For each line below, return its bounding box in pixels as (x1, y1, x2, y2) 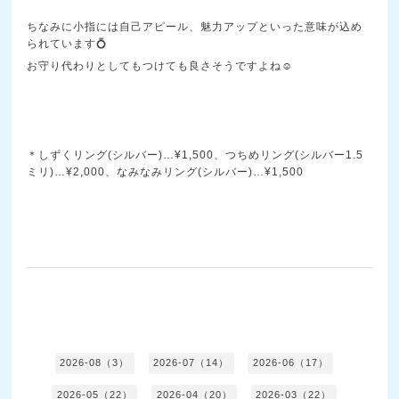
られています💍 (27, 37, 109, 50)
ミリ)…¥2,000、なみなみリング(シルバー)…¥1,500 (27, 165, 305, 178)
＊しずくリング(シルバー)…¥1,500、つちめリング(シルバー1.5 (27, 148, 364, 161)
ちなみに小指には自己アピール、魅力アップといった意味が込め (27, 20, 363, 33)
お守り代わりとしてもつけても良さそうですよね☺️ (27, 59, 294, 72)
